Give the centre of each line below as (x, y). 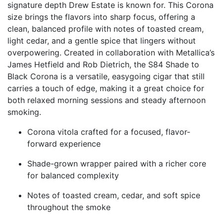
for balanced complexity (73, 176)
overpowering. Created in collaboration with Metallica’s (111, 53)
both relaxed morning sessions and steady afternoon (107, 100)
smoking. (24, 112)
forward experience (64, 144)
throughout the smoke (69, 207)
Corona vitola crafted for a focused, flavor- (109, 132)
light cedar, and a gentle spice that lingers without (102, 41)
